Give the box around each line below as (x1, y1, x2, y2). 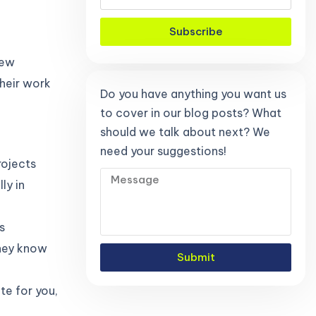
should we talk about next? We (100, 124, 270, 139)
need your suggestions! (100, 143, 226, 158)
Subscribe (169, 25, 223, 39)
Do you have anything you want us (100, 86, 286, 101)
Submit (176, 250, 215, 265)
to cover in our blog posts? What (100, 105, 281, 120)
